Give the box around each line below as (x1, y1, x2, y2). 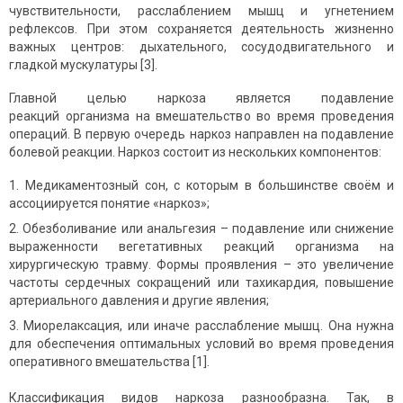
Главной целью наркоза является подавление (9, 91, 394, 106)
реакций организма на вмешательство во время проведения (9, 109, 394, 124)
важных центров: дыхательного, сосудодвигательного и (9, 40, 394, 55)
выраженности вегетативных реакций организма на (9, 239, 394, 255)
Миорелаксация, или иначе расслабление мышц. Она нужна (23, 318, 395, 334)
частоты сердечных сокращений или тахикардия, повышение (9, 275, 394, 291)
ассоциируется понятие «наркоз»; (9, 196, 210, 211)
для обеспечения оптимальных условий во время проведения (9, 336, 394, 352)
